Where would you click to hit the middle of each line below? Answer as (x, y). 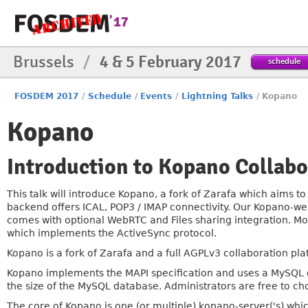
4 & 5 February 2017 (170, 62)
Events (156, 96)
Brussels (45, 62)
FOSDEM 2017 (47, 96)
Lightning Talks (217, 96)
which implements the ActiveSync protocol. (112, 233)
